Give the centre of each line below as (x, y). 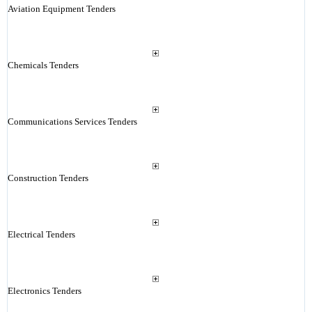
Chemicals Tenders (43, 65)
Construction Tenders (48, 178)
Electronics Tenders (44, 291)
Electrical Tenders (41, 234)
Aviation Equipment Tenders (61, 9)
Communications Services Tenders (72, 122)
